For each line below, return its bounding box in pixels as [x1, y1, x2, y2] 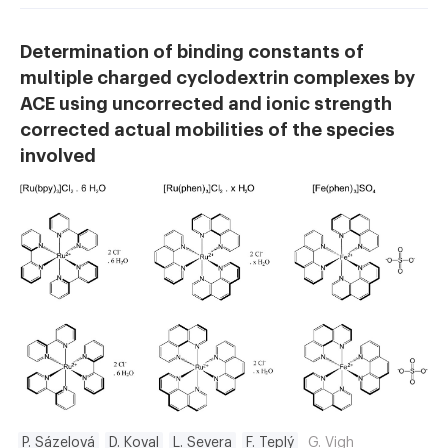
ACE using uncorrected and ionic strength [20, 94, 392, 113]
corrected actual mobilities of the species [20, 120, 395, 139]
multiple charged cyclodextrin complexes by [20, 68, 415, 87]
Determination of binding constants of [20, 42, 364, 61]
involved [20, 146, 96, 165]
